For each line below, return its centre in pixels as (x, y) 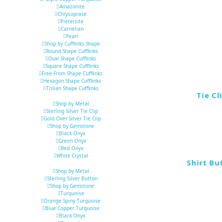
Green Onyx (72, 141)
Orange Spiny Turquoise (72, 201)
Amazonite (72, 7)
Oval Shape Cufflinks (72, 59)
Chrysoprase (72, 14)
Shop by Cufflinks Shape (72, 44)
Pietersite (72, 22)
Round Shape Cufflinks (72, 51)
